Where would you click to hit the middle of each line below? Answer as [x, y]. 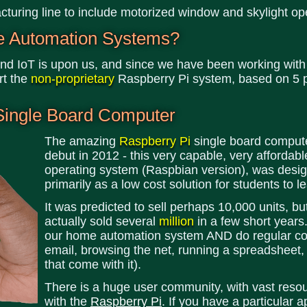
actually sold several [102, 221]
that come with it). [93, 265]
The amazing [82, 141]
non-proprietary [73, 79]
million [176, 221]
